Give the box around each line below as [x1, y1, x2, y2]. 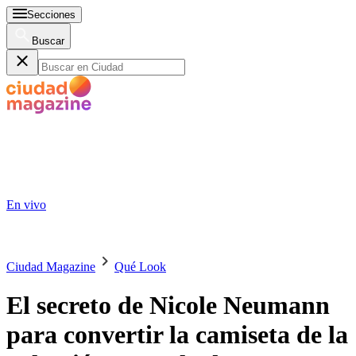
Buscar [32, 35, 64, 47]
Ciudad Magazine [6, 260, 95, 273]
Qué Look [114, 260, 166, 273]
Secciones [27, 9, 75, 21]
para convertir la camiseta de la [6, 320, 348, 350]
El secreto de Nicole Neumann [6, 291, 330, 320]
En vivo [6, 198, 46, 211]
